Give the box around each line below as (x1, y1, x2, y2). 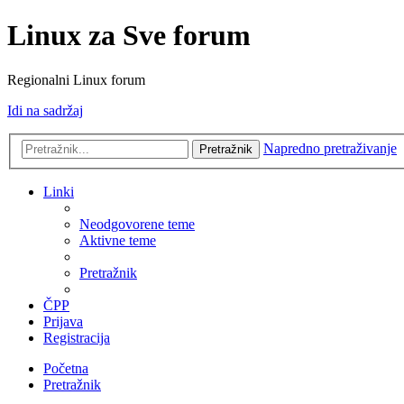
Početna (43, 361, 88, 377)
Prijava (43, 314, 83, 330)
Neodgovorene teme (79, 216, 195, 233)
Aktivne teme (79, 233, 156, 249)
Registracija (43, 330, 110, 346)
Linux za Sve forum (7, 19, 251, 52)
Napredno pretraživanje (263, 141, 397, 157)
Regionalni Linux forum (7, 71, 145, 87)
